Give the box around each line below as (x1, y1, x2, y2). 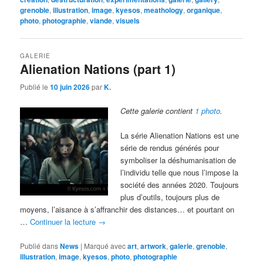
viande (90, 15, 113, 26)
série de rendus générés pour (120, 142, 220, 154)
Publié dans (20, 240, 59, 251)
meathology (144, 4, 184, 15)
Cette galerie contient (120, 105, 195, 117)
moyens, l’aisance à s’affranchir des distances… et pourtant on (20, 204, 235, 215)
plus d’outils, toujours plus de (120, 191, 220, 203)
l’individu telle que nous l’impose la (120, 167, 239, 178)
